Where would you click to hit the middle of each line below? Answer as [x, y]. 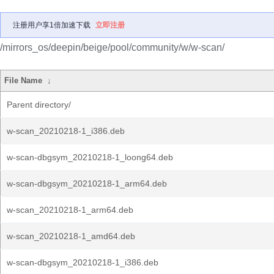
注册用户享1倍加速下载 [52, 25]
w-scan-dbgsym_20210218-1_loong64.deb [90, 157]
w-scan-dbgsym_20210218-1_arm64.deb [87, 183]
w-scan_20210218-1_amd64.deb [71, 236]
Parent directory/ [39, 105]
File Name [24, 80]
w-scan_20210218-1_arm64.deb [70, 210]
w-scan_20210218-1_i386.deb [66, 131]
